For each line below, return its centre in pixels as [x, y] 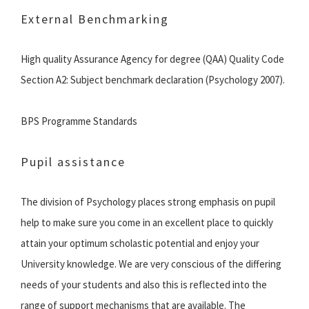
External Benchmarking [95, 19]
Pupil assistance [73, 162]
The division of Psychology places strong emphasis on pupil [148, 202]
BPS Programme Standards [79, 121]
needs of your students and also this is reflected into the [144, 285]
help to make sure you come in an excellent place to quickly [147, 223]
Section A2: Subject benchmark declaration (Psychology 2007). [153, 80]
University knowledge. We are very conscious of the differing [151, 264]
